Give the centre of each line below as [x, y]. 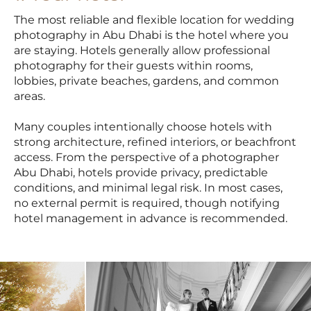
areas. [30, 96]
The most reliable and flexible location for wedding [154, 20]
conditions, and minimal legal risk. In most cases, [148, 188]
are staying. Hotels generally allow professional [142, 51]
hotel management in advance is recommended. [151, 219]
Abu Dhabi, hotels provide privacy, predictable [141, 173]
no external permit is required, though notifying [147, 203]
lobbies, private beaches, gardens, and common [146, 81]
